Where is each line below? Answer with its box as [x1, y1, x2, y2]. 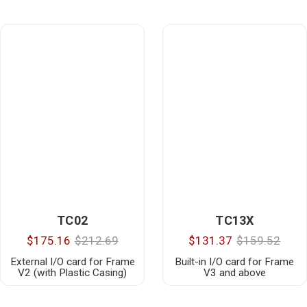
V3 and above [203, 267, 266, 280]
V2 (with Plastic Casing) [18, 267, 127, 280]
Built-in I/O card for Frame [175, 256, 295, 269]
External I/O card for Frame [10, 256, 135, 269]
